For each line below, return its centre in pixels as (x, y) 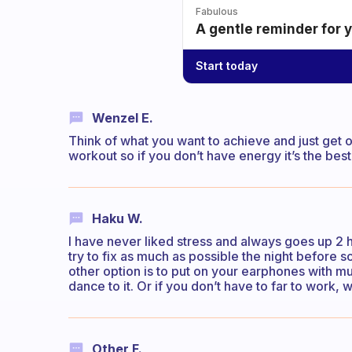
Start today (227, 66)
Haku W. (117, 218)
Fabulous (217, 11)
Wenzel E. (123, 117)
